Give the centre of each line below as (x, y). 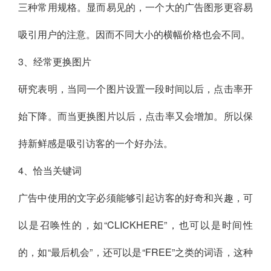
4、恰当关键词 (50, 171)
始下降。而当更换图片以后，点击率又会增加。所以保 (135, 116)
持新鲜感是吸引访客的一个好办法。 (96, 143)
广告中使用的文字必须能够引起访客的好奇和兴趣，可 (135, 198)
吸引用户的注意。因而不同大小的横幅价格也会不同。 (134, 34)
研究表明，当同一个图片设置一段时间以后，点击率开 (135, 89)
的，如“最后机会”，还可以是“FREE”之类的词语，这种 (135, 252)
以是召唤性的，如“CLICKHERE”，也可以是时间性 (135, 225)
